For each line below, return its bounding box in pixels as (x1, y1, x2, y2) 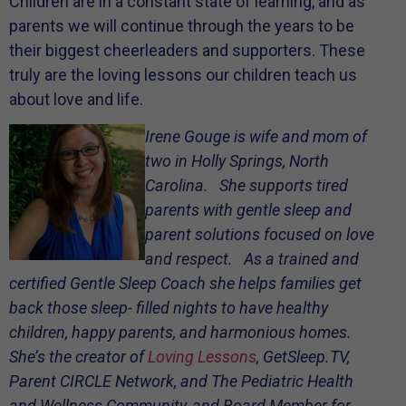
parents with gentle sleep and (145, 200, 352, 219)
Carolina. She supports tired (145, 176, 348, 195)
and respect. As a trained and (145, 249, 359, 268)
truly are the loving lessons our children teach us (9, 64, 357, 84)
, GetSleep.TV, (256, 347, 350, 366)
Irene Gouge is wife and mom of (145, 127, 367, 146)
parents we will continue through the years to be (9, 15, 354, 35)
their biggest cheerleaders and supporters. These (9, 40, 365, 60)
